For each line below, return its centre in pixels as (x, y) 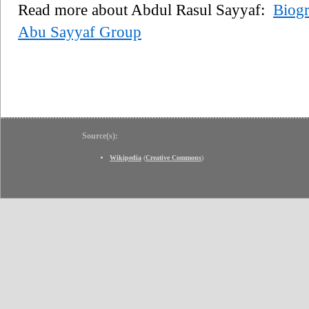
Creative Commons (173, 157)
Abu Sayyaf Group (80, 32)
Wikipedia (126, 157)
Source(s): (100, 136)
